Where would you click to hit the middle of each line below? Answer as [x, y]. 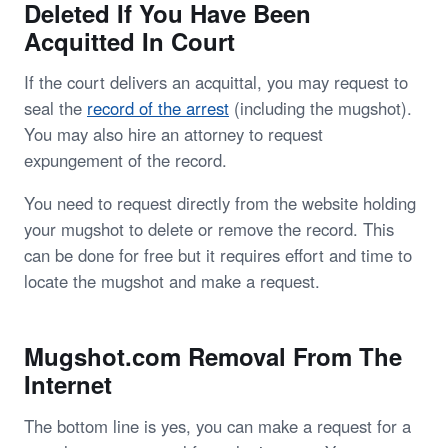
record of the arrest [158, 108]
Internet [68, 384]
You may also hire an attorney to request [173, 134]
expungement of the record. [125, 160]
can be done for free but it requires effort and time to [218, 255]
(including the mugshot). [320, 108]
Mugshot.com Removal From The [213, 356]
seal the [55, 108]
